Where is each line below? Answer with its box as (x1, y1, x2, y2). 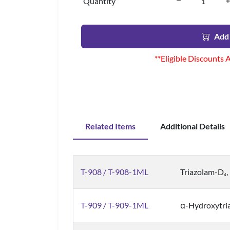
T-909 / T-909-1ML (81, 200, 148, 210)
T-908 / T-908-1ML (81, 167, 148, 177)
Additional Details (160, 121, 225, 131)
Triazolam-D (180, 167, 224, 177)
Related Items (85, 121, 136, 131)
